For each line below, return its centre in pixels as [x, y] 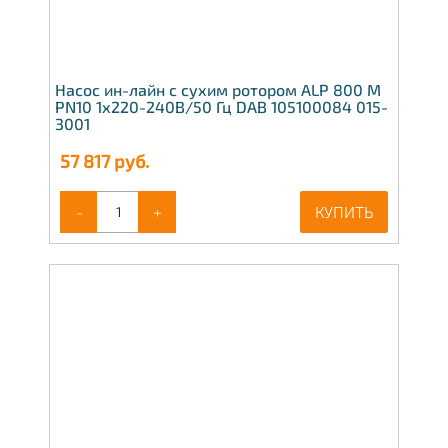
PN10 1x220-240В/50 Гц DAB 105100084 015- [221, 106]
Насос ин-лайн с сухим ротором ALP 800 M [218, 89]
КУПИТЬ [344, 211]
